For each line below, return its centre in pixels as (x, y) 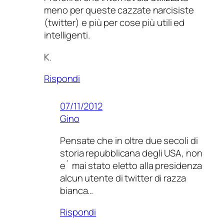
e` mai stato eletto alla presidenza (131, 165)
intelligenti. (67, 35)
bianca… (77, 190)
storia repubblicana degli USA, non (131, 153)
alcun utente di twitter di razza (123, 178)
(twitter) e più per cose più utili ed (114, 23)
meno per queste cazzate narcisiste (119, 10)
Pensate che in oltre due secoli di (129, 140)
